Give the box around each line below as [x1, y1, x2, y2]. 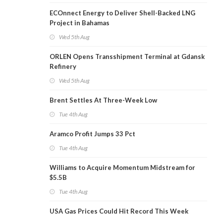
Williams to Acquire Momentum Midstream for [50, 164, 195, 172]
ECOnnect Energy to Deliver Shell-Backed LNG [50, 9, 195, 17]
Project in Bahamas [50, 19, 110, 27]
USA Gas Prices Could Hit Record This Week [50, 207, 188, 216]
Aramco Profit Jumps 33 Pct [50, 130, 135, 138]
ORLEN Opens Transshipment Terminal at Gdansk [50, 53, 205, 61]
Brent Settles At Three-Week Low [50, 96, 157, 105]
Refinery [50, 62, 76, 71]
